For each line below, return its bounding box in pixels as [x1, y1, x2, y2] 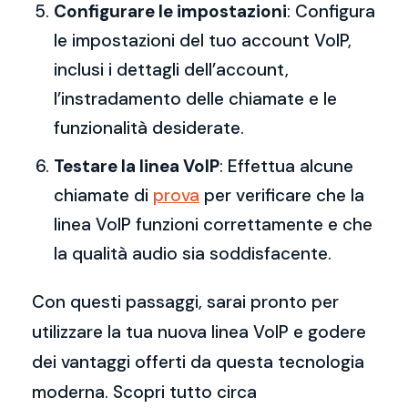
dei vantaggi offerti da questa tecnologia [32, 351, 364, 373]
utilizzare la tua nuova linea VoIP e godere [32, 321, 366, 343]
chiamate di [54, 184, 153, 207]
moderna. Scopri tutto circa [32, 381, 257, 403]
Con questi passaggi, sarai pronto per [32, 291, 339, 313]
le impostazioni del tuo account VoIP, [54, 29, 352, 52]
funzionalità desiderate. [54, 117, 244, 139]
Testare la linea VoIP [54, 155, 219, 178]
